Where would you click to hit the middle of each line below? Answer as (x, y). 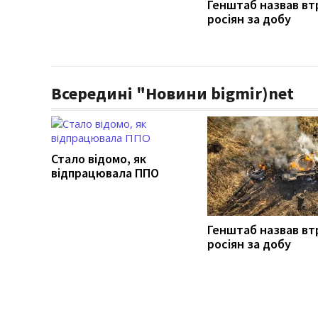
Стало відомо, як (99, 158)
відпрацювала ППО (105, 172)
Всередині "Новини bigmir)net (172, 93)
